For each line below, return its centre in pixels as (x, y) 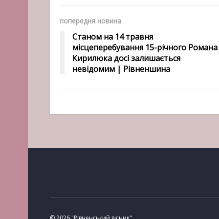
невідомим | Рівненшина (121, 69)
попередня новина (90, 21)
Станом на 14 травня (113, 37)
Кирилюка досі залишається (126, 58)
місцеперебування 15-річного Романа (145, 47)
